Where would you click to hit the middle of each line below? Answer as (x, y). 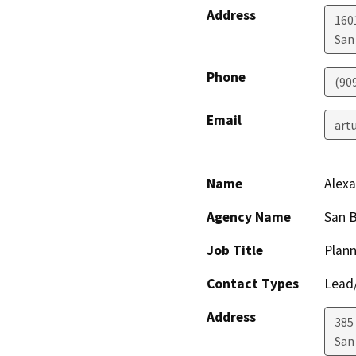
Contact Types (253, 283)
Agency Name (249, 217)
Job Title (235, 250)
